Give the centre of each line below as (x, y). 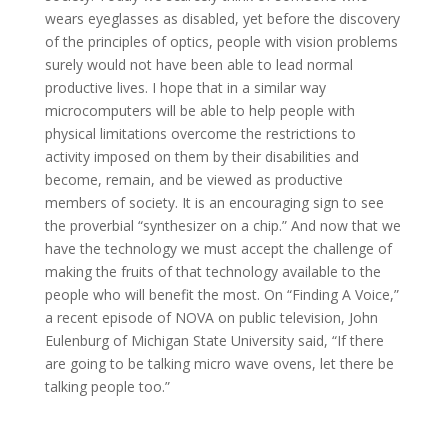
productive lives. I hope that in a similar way (185, 87)
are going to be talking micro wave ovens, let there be (219, 363)
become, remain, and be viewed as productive (193, 179)
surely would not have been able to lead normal (198, 64)
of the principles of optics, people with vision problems (221, 41)
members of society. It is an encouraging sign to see (214, 202)
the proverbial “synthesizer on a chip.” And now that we (222, 225)
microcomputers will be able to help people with (199, 110)
